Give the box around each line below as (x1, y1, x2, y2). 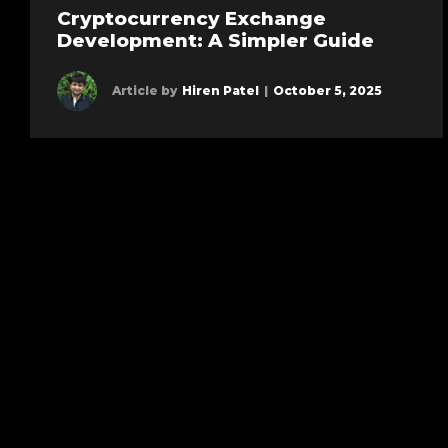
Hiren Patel (181, 83, 259, 99)
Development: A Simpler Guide (56, 29, 374, 53)
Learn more (162, 89, 260, 108)
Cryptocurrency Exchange (56, 7, 326, 31)
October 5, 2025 (272, 83, 382, 99)
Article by (111, 83, 177, 99)
